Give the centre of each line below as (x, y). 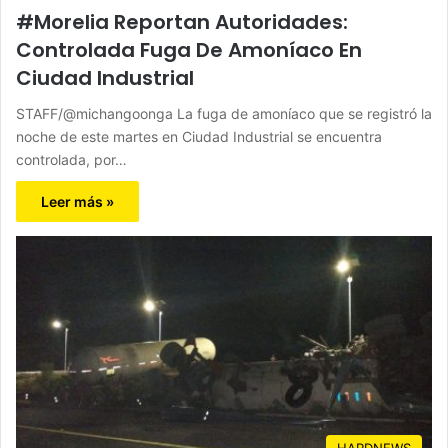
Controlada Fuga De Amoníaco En (189, 50)
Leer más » (77, 202)
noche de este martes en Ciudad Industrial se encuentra (199, 137)
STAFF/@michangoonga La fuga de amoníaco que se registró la (224, 114)
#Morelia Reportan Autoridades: (182, 22)
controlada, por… (71, 160)
